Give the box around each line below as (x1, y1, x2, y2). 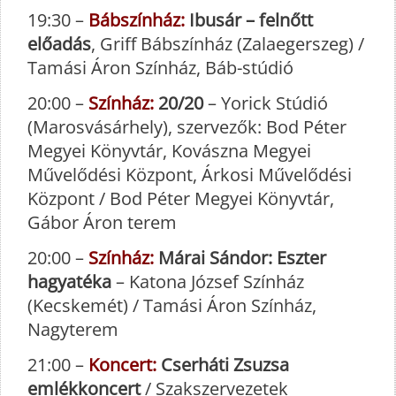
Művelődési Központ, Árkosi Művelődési (27, 163, 352, 187)
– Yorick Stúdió (203, 91, 328, 116)
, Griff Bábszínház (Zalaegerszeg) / (91, 32, 364, 57)
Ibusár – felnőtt (185, 8, 313, 33)
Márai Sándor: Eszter (154, 246, 326, 270)
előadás (27, 32, 91, 57)
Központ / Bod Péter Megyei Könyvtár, (27, 187, 334, 211)
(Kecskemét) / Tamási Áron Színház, (27, 293, 316, 318)
